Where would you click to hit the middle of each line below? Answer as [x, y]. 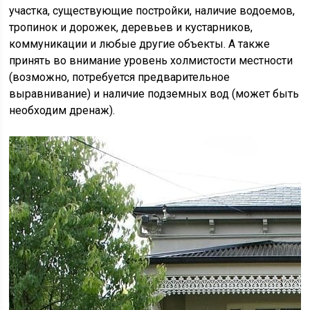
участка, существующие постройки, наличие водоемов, [152, 11]
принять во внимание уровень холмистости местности [151, 61]
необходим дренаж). [62, 110]
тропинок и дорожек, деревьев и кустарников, [131, 27]
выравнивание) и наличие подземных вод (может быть [154, 94]
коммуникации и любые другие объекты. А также [140, 44]
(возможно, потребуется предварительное [120, 77]
